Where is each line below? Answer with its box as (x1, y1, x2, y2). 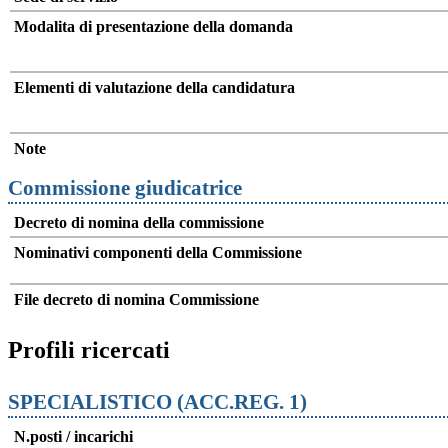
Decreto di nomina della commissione (14, 214, 264, 232)
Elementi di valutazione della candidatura (14, 79, 295, 97)
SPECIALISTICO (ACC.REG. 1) (8, 389, 312, 413)
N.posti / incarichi (14, 427, 133, 445)
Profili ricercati (8, 337, 170, 364)
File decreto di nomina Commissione (14, 291, 259, 309)
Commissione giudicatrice (8, 176, 242, 200)
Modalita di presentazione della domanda (14, 18, 293, 36)
